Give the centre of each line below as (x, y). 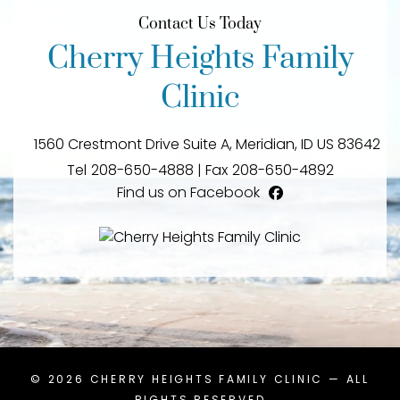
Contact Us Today (200, 24)
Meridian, (267, 144)
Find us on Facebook (188, 192)
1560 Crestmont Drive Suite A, (133, 144)
